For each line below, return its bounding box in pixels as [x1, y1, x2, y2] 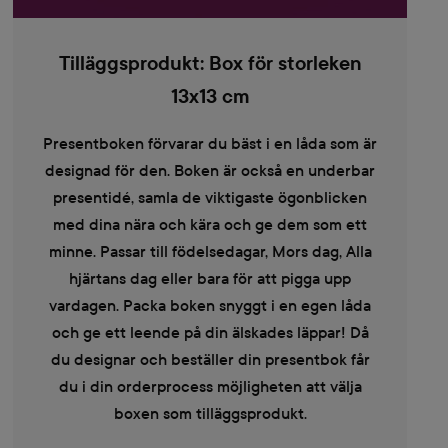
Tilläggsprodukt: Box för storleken [58, 52, 362, 75]
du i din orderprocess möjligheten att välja [58, 376, 362, 396]
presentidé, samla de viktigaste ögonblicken [53, 187, 367, 207]
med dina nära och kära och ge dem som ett [53, 214, 367, 234]
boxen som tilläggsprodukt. [113, 403, 307, 423]
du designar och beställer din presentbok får [50, 349, 370, 369]
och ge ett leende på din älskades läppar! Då [51, 322, 369, 342]
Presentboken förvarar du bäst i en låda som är [43, 133, 377, 153]
